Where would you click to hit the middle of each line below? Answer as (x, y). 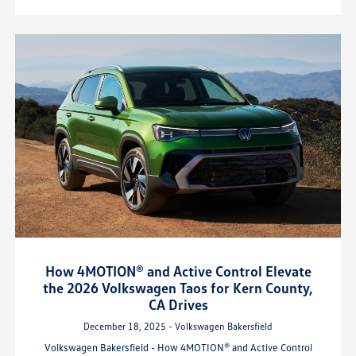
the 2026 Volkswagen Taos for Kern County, (178, 288)
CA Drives (178, 305)
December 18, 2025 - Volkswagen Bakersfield (178, 327)
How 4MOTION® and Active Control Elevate (178, 271)
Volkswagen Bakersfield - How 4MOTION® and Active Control (178, 348)
